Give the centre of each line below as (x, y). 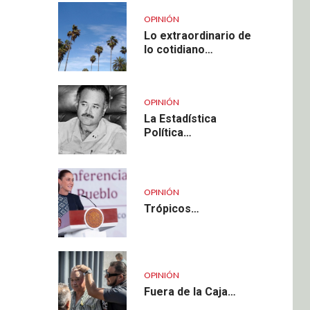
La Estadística (180, 118)
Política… (167, 132)
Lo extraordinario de (197, 35)
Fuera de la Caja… (190, 291)
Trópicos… (171, 208)
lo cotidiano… (178, 49)
